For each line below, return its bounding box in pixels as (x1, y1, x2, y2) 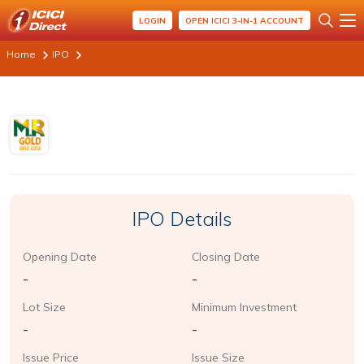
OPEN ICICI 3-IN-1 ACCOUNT (185, 15, 304, 26)
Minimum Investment (192, 300, 297, 314)
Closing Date (192, 249, 260, 264)
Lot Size (23, 300, 66, 314)
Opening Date (23, 249, 97, 264)
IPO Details (132, 206, 232, 231)
